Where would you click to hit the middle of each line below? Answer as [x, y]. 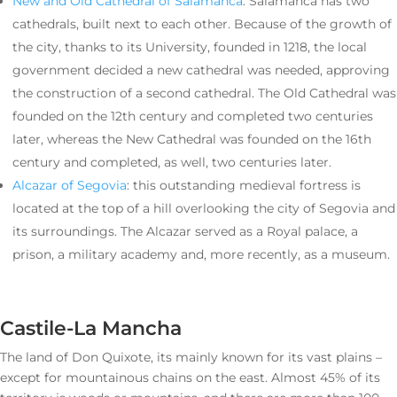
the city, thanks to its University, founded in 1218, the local [190, 47]
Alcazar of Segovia [70, 186]
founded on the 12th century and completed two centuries [193, 117]
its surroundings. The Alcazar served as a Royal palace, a [185, 232]
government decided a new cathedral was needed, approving [201, 70]
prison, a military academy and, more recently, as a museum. [201, 255]
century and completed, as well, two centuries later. [172, 163]
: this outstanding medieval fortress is [244, 186]
